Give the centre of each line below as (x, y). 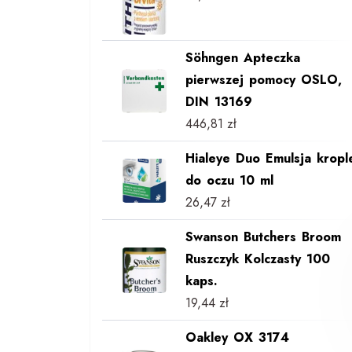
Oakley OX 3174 (237, 338)
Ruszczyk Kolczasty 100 (257, 259)
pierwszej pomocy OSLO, (263, 80)
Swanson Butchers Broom (263, 237)
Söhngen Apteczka (242, 58)
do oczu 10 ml (229, 181)
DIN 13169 (218, 102)
